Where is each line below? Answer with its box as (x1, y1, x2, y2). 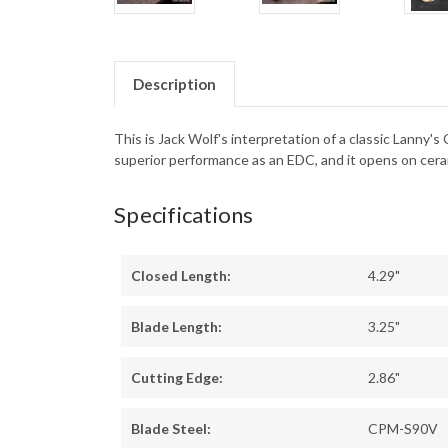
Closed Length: (131, 267, 231, 285)
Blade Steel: (131, 420, 211, 438)
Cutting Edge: (131, 369, 223, 387)
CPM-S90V (368, 420, 438, 438)
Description (132, 75, 216, 94)
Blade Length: (131, 318, 222, 336)
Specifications (114, 201, 254, 229)
